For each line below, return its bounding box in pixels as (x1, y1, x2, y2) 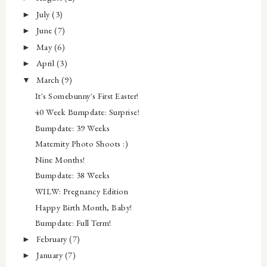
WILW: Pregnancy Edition (35, 185, 129, 197)
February (36, 232, 70, 244)
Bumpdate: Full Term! (35, 217, 111, 229)
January (36, 249, 65, 261)
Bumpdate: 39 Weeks (35, 122, 110, 133)
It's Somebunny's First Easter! (35, 90, 139, 102)
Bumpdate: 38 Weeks (35, 169, 110, 181)
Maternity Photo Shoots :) (35, 138, 129, 150)
